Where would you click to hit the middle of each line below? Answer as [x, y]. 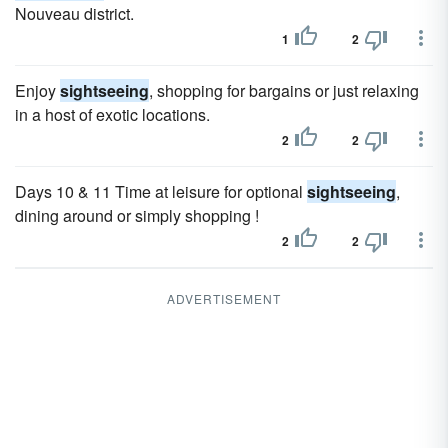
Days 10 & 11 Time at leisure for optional [161, 191]
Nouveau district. [74, 13]
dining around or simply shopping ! [137, 215]
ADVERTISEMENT [224, 298]
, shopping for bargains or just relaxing [284, 90]
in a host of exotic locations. [112, 114]
